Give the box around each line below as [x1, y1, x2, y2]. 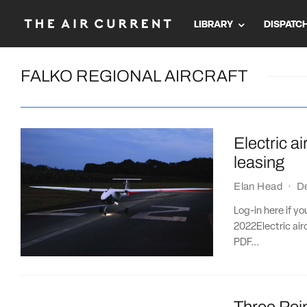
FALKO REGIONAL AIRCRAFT [21, 67, 247, 85]
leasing [234, 153, 285, 172]
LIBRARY [194, 19, 233, 30]
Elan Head [234, 181, 284, 193]
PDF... [234, 238, 260, 249]
